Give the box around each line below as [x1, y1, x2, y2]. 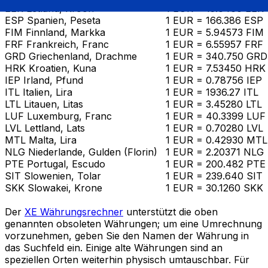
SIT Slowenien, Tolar [5, 169, 101, 182]
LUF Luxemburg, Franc [5, 109, 112, 122]
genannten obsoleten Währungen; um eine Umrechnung [5, 217, 262, 230]
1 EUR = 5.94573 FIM [166, 26, 264, 38]
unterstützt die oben [123, 205, 218, 218]
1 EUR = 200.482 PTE [166, 157, 266, 170]
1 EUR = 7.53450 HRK [166, 62, 266, 74]
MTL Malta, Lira [5, 133, 77, 146]
